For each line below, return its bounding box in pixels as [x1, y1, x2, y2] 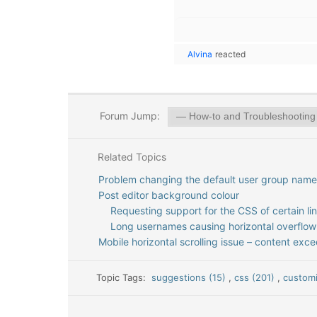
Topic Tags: [96, 272, 152, 283]
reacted [215, 49, 246, 59]
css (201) [234, 272, 278, 283]
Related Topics [94, 151, 166, 163]
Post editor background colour [98, 189, 239, 201]
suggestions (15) [151, 272, 229, 283]
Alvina [188, 49, 212, 59]
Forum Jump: [96, 110, 160, 122]
